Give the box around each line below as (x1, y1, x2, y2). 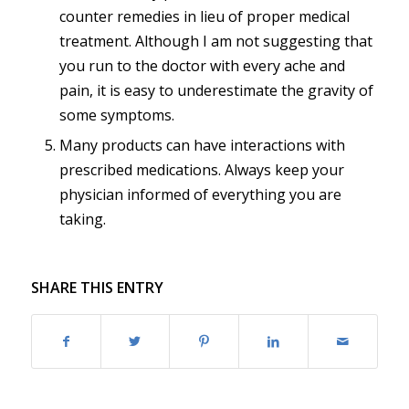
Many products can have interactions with (58, 134, 345, 155)
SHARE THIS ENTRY (30, 277, 163, 298)
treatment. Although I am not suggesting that (58, 30, 372, 51)
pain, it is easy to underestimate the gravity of (58, 79, 373, 100)
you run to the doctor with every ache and (58, 55, 345, 76)
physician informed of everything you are (58, 184, 341, 204)
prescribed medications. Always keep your (58, 159, 344, 180)
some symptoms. (58, 104, 174, 125)
